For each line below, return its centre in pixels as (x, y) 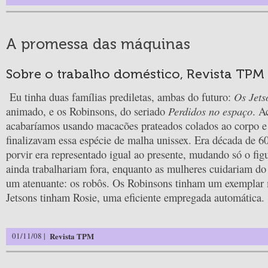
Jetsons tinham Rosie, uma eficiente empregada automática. (135, 197)
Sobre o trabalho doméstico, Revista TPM (135, 74)
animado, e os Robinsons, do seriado (87, 111)
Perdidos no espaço (210, 111)
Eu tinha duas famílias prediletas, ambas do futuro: (120, 97)
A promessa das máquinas (98, 44)
